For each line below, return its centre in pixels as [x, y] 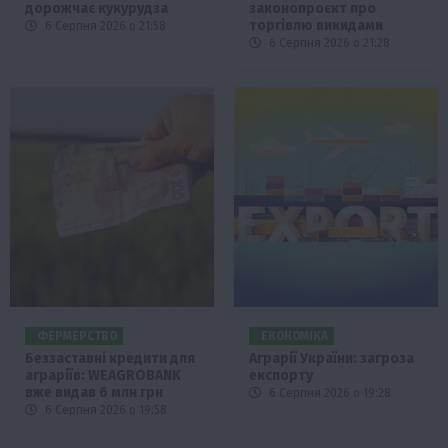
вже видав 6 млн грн [94, 392]
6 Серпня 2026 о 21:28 [328, 42]
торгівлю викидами [316, 25]
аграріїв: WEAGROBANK [103, 375]
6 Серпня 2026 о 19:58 [104, 409]
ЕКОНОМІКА [294, 335]
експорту [281, 375]
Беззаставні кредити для [110, 358]
